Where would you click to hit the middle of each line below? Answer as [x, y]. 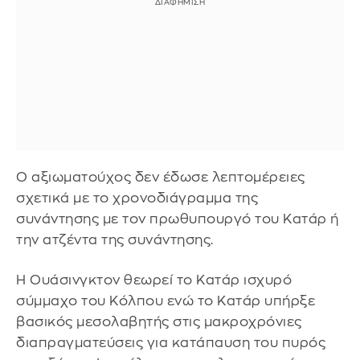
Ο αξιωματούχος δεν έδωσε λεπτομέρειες [161, 178]
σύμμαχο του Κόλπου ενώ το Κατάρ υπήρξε [166, 301]
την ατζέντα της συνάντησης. [115, 240]
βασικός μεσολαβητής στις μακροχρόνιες [159, 321]
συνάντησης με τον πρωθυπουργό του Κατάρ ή [178, 219]
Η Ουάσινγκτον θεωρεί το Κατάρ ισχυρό [154, 280]
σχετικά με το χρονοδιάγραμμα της [137, 198]
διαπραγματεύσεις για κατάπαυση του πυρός [171, 342]
